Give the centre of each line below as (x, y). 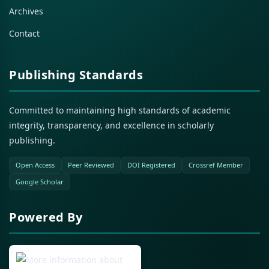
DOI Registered (151, 165)
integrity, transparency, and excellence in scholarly (111, 125)
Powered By (46, 217)
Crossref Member (216, 165)
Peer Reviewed (91, 165)
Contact (24, 33)
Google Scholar (40, 181)
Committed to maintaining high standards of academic (120, 110)
